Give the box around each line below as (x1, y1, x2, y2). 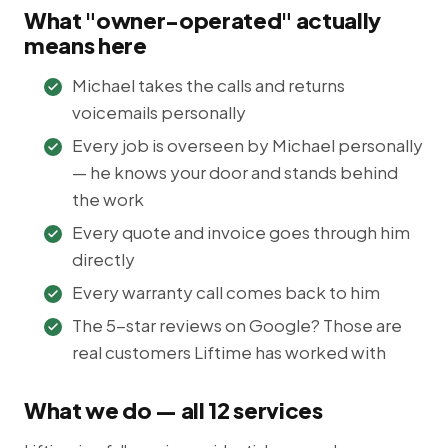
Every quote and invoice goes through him (72, 220, 410, 243)
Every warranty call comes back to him (72, 280, 380, 303)
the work (72, 187, 144, 210)
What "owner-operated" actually (24, 5, 382, 34)
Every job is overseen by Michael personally (72, 133, 423, 156)
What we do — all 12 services (24, 395, 323, 424)
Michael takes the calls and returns (72, 73, 345, 96)
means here (24, 30, 147, 59)
